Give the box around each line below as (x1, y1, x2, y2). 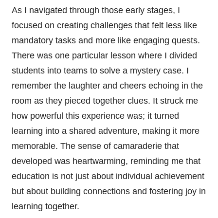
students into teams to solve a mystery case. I (12, 65, 189, 75)
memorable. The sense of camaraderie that (12, 141, 179, 151)
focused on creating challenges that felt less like (12, 20, 197, 30)
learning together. (12, 201, 79, 211)
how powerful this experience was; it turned (12, 110, 179, 121)
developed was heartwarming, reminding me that (12, 156, 200, 166)
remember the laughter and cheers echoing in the (12, 80, 203, 91)
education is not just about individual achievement (12, 171, 204, 181)
